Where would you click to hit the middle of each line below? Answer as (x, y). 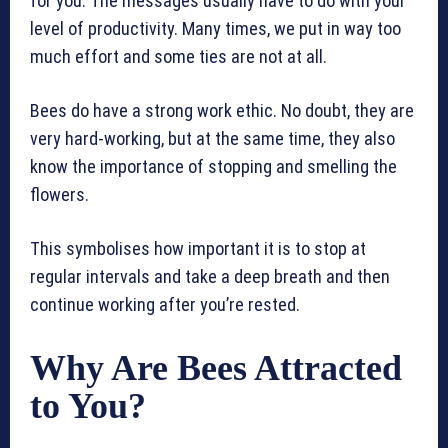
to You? (88, 406)
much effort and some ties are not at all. (178, 57)
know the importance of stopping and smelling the (213, 167)
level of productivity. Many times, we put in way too (215, 29)
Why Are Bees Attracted (216, 368)
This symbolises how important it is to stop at (198, 249)
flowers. (59, 195)
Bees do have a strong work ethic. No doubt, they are (222, 111)
